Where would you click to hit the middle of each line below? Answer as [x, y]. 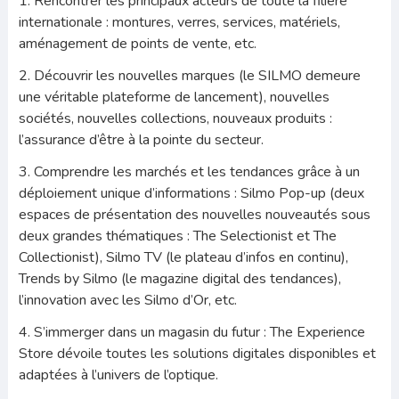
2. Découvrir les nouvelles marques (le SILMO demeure [189, 75]
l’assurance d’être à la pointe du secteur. [141, 139]
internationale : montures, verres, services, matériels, [179, 22]
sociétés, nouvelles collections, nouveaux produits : [175, 118]
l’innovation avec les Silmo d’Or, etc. [127, 300]
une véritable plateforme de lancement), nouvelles [174, 97]
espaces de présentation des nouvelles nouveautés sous [194, 214]
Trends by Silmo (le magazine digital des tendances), [179, 278]
